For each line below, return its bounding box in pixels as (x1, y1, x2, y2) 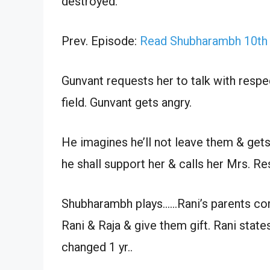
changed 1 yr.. (61, 239, 133, 254)
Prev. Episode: (61, 33, 140, 48)
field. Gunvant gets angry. (61, 95, 192, 110)
